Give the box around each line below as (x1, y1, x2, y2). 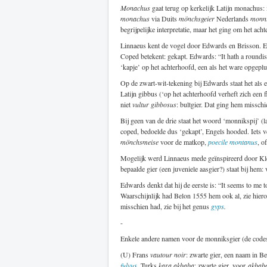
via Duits (150, 13, 179, 23)
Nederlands (215, 13, 250, 23)
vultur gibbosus (132, 99, 176, 109)
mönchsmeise (120, 136, 159, 147)
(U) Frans (120, 249, 150, 259)
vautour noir (150, 249, 186, 259)
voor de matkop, (159, 136, 208, 147)
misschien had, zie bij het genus (120, 201, 211, 211)
